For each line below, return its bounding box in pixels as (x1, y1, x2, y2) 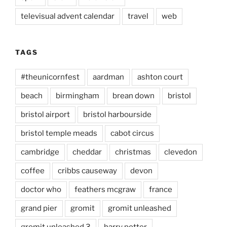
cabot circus (110, 128, 154, 138)
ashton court (137, 72, 183, 82)
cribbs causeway (58, 166, 117, 175)
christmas (115, 147, 151, 157)
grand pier (21, 203, 57, 213)
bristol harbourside (83, 109, 152, 119)
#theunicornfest (21, 72, 80, 82)
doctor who (21, 184, 61, 194)
